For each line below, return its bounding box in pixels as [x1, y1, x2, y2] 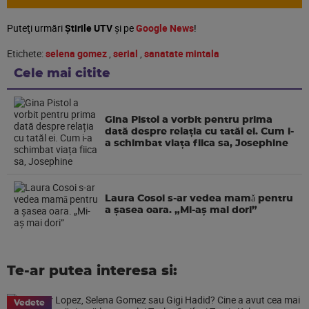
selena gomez [46, 47, 107, 60]
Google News [136, 21, 194, 34]
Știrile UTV [65, 21, 112, 34]
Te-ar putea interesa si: [7, 264, 177, 278]
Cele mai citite [14, 68, 110, 80]
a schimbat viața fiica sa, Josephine [105, 138, 289, 148]
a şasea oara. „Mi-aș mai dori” [105, 206, 258, 215]
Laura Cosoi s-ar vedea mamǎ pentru [105, 194, 294, 203]
